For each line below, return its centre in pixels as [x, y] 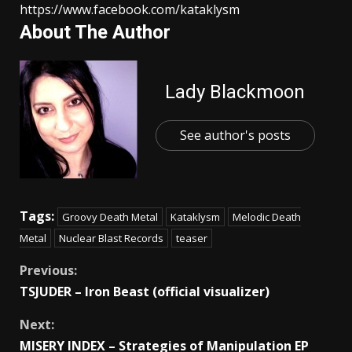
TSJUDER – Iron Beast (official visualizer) [145, 291]
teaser [192, 238]
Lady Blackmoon [235, 92]
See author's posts [235, 135]
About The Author [95, 32]
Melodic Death [267, 216]
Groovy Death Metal [110, 216]
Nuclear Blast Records [111, 238]
